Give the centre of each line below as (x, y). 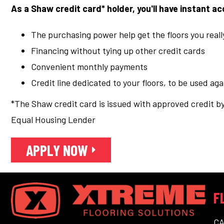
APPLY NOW (57, 150)
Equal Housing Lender (53, 119)
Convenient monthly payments (89, 66)
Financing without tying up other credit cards (118, 50)
